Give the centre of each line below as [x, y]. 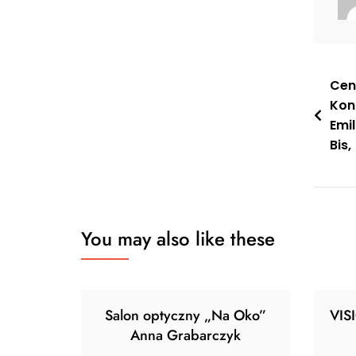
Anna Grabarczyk [185, 335]
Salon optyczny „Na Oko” [185, 315]
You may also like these [178, 239]
